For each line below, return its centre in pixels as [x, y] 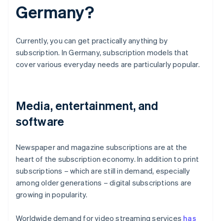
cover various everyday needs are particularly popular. [108, 64]
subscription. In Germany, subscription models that [102, 53]
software [40, 121]
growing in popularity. [52, 195]
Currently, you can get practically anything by [92, 41]
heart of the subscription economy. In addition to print [108, 159]
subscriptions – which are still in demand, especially [103, 171]
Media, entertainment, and [87, 106]
